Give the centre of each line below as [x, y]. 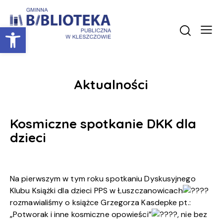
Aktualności [111, 84]
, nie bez [193, 215]
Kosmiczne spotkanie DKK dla [103, 123]
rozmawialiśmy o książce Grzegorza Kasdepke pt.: [100, 203]
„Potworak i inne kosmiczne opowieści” [81, 215]
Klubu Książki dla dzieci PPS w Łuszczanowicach [96, 191]
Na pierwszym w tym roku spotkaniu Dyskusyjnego [103, 179]
